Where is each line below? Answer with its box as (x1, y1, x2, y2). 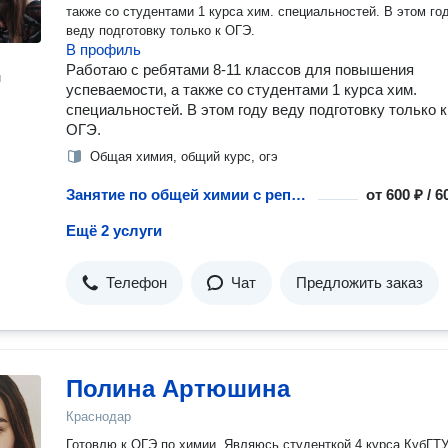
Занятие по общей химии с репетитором (291, 186, 306, 203)
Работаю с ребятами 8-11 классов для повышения (66, 61, 414, 78)
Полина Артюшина (66, 375, 290, 402)
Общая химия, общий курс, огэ (90, 149, 278, 164)
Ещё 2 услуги (66, 222, 162, 239)
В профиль (66, 41, 141, 58)
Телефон (106, 274, 167, 291)
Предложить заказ (296, 274, 423, 291)
